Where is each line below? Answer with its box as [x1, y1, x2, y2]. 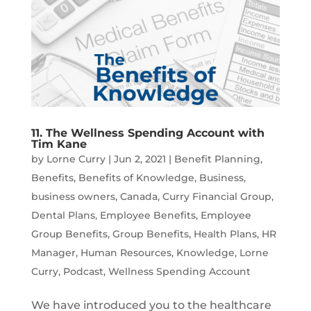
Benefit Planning [174, 153, 260, 166]
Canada [119, 190, 158, 203]
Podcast [62, 265, 103, 278]
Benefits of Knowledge [78, 171, 194, 185]
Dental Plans [31, 209, 95, 222]
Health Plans [193, 228, 257, 241]
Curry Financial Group [162, 190, 271, 203]
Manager [31, 246, 76, 260]
